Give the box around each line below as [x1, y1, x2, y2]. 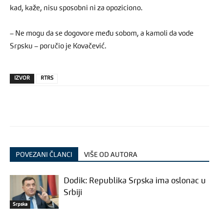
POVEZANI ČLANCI [16, 151, 72, 158]
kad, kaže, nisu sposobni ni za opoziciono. [10, 4, 143, 12]
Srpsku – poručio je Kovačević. [10, 43, 107, 50]
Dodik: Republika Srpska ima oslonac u [64, 176, 206, 185]
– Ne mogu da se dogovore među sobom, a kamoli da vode [10, 30, 194, 38]
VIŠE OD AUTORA [84, 151, 137, 158]
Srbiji [64, 188, 82, 197]
